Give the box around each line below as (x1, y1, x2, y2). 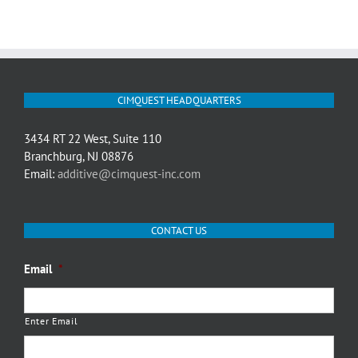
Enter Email (25, 315, 78, 328)
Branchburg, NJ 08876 (24, 149, 133, 165)
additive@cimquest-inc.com (58, 166, 201, 182)
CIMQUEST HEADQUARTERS (117, 93, 241, 108)
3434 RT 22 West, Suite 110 (24, 131, 161, 147)
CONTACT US (151, 224, 207, 238)
